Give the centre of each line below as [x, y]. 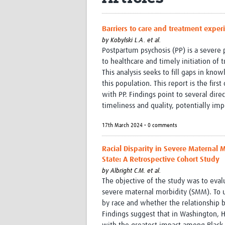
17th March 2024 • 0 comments [140, 126]
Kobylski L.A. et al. [136, 41]
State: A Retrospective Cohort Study [161, 160]
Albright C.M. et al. [136, 171]
